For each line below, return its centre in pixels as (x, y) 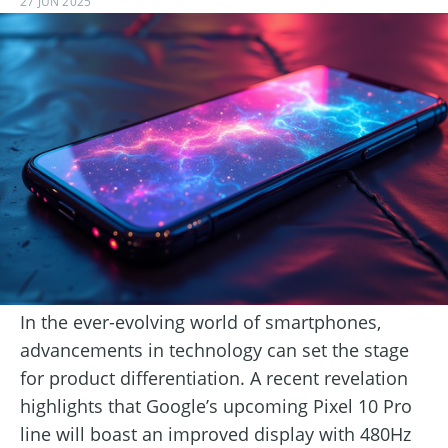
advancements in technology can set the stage (214, 350)
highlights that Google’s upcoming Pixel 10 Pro (216, 406)
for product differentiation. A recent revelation (214, 378)
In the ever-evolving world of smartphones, (200, 322)
